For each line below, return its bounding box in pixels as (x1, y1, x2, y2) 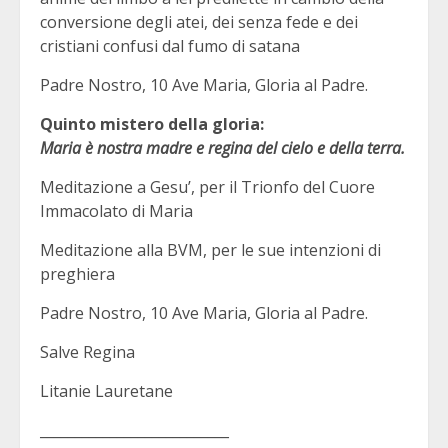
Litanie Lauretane (40, 379, 173, 402)
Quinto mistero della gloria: (40, 112, 264, 135)
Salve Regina (40, 340, 135, 363)
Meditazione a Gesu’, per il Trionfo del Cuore (40, 175, 375, 198)
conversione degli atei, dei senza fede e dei (40, 10, 358, 33)
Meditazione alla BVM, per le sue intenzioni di (40, 238, 381, 261)
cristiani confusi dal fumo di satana (40, 34, 300, 57)
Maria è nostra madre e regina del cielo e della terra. (40, 136, 405, 159)
